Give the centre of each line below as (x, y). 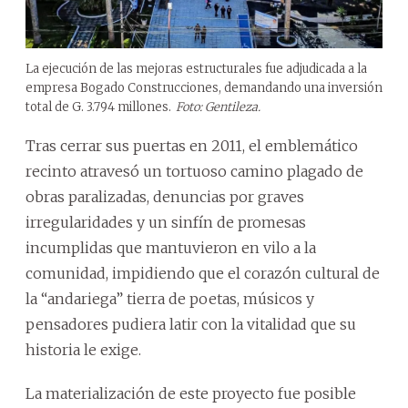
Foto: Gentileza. (218, 107)
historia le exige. (83, 349)
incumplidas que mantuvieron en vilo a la (171, 247)
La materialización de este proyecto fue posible (191, 393)
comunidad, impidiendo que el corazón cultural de (203, 273)
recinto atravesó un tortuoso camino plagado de (194, 171)
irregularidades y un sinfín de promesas (166, 222)
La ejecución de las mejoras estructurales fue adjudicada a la (196, 68)
